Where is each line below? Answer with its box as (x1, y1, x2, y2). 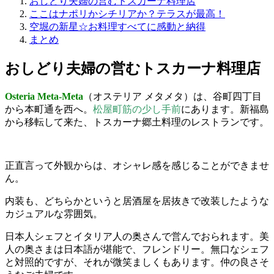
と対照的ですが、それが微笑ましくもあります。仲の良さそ (5, 256, 269, 267)
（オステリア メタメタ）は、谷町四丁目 (83, 91, 262, 102)
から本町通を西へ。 (5, 103, 93, 114)
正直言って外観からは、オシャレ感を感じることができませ (5, 160, 269, 171)
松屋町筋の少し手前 (93, 103, 181, 114)
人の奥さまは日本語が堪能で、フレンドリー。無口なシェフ (5, 243, 269, 254)
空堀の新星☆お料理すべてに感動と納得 (29, 21, 206, 32)
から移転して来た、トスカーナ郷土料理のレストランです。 (5, 116, 269, 127)
